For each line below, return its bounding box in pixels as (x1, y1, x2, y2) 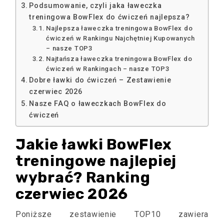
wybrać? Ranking (15, 168, 150, 186)
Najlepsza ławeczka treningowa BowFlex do (46, 24, 193, 32)
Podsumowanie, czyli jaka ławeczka (29, 1, 162, 10)
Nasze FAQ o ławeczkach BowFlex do (29, 99, 166, 108)
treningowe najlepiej (15, 151, 177, 170)
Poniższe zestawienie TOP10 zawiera (15, 209, 208, 219)
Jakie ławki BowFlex (15, 135, 172, 153)
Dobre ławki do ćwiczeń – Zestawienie (29, 75, 171, 84)
